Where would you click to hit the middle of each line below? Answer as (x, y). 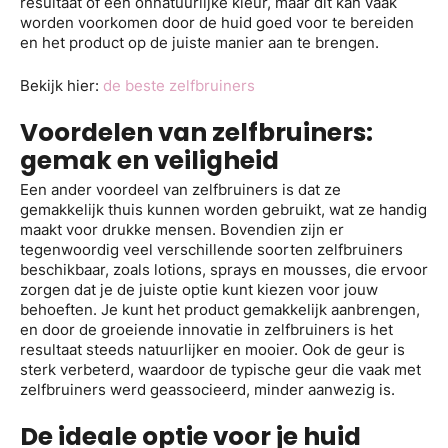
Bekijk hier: (61, 85)
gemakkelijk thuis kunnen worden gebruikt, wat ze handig (223, 210)
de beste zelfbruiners (179, 85)
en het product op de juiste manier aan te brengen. (199, 42)
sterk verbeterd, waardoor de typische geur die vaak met (220, 370)
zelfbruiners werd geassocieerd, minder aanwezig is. (207, 390)
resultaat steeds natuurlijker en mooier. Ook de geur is (212, 350)
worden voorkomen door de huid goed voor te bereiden (217, 22)
